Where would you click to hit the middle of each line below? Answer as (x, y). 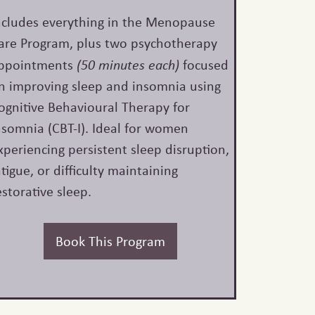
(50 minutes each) (128, 64)
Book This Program (110, 241)
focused (204, 65)
